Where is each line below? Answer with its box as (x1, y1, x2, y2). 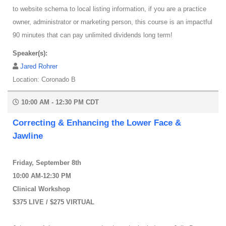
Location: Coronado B (13, 76, 76, 84)
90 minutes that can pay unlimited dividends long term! (13, 31, 173, 39)
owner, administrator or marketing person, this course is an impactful (13, 18, 212, 26)
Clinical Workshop (13, 185, 70, 193)
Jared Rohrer (20, 63, 58, 71)
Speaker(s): (13, 49, 47, 58)
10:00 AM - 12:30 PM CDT (19, 98, 99, 106)
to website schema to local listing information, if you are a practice (13, 5, 206, 13)
